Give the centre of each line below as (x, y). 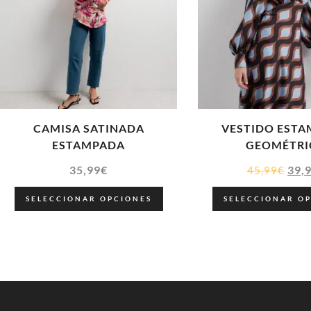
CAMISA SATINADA (89, 128)
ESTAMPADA (89, 145)
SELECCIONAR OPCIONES (89, 199)
